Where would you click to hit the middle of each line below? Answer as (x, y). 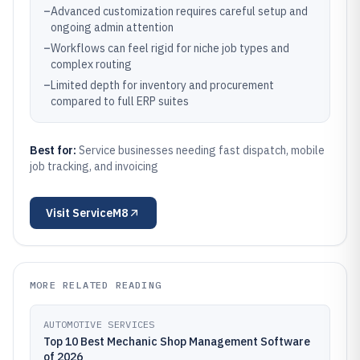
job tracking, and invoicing (94, 166)
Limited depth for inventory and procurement (162, 85)
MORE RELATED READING (96, 285)
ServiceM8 (100, 213)
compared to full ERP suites (120, 101)
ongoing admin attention (112, 27)
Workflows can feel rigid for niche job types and (170, 48)
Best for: (54, 150)
